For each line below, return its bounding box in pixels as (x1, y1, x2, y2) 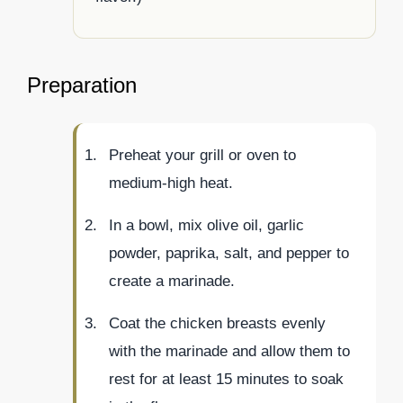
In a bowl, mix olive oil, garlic (109, 217, 304, 235)
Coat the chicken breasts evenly (109, 315, 326, 333)
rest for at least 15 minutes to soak (109, 371, 344, 389)
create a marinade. (109, 273, 235, 291)
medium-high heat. (109, 175, 233, 193)
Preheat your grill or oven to (109, 147, 296, 165)
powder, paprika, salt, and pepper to (109, 245, 349, 263)
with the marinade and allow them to (109, 343, 350, 361)
